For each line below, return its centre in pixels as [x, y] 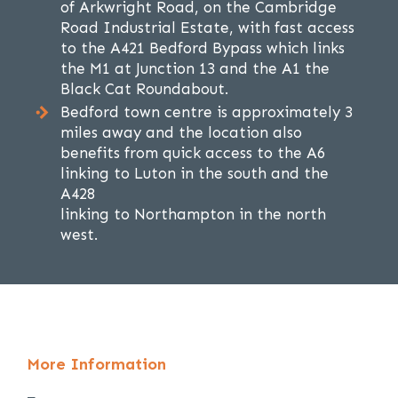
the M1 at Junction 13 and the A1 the [195, 69]
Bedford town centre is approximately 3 [207, 112]
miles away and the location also [181, 133]
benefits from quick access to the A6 [193, 153]
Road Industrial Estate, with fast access [207, 28]
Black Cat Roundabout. [144, 89]
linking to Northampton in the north [193, 215]
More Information [96, 365]
